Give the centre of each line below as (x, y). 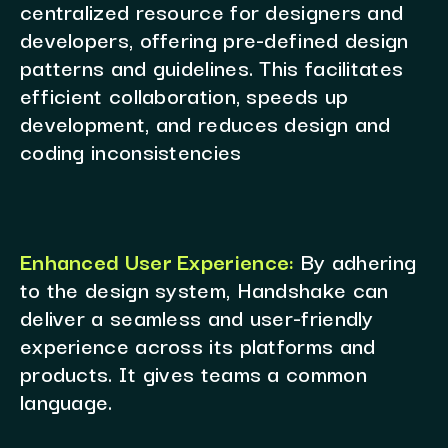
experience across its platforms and (197, 345)
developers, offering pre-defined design (214, 39)
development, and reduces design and (205, 123)
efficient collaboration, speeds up (184, 95)
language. (66, 401)
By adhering (358, 261)
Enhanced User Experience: (157, 261)
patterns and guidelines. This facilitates (211, 67)
